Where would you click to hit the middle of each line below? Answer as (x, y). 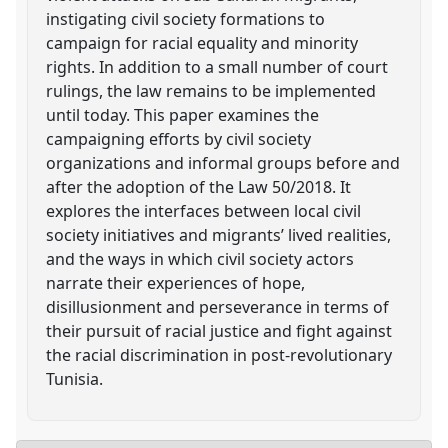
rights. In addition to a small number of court (217, 66)
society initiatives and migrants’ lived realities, (219, 234)
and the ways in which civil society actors (200, 258)
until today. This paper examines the (183, 114)
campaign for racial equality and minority (202, 42)
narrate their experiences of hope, (176, 282)
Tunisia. (75, 378)
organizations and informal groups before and (223, 162)
